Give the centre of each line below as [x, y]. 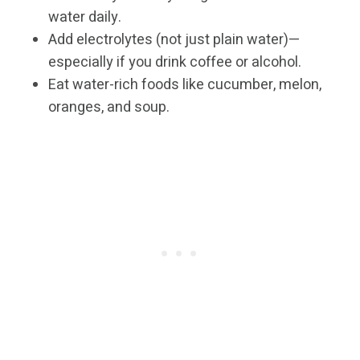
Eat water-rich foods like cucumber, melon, [185, 85]
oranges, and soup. [109, 108]
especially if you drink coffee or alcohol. [175, 63]
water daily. [85, 18]
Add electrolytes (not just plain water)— [174, 40]
